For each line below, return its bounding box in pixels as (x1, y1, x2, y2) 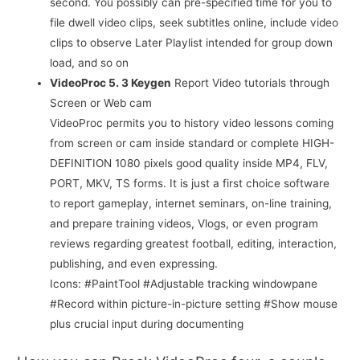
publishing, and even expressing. (50, 257, 219, 271)
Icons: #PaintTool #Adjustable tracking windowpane (50, 277, 318, 291)
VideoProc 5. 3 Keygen (50, 76, 172, 90)
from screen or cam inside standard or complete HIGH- (50, 137, 335, 150)
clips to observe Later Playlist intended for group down (50, 36, 333, 50)
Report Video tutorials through (171, 76, 330, 90)
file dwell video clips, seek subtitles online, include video (50, 16, 339, 30)
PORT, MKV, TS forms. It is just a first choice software (50, 177, 330, 190)
